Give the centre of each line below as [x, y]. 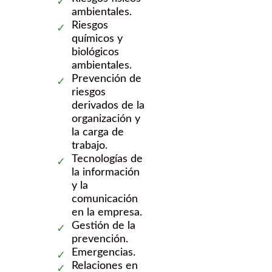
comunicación [105, 199]
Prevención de [107, 79]
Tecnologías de [107, 159]
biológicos [95, 52]
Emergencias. [104, 252]
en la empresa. [107, 212]
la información [106, 172]
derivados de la [108, 105]
